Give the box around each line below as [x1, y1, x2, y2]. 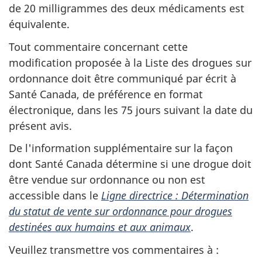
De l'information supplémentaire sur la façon [9, 141, 233, 155]
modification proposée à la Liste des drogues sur [9, 55, 251, 70]
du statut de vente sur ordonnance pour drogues [9, 204, 232, 218]
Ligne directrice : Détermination [101, 188, 249, 202]
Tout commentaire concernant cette [9, 39, 188, 54]
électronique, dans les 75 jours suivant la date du [9, 102, 253, 117]
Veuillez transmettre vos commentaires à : [9, 242, 219, 257]
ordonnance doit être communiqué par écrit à [9, 71, 236, 85]
